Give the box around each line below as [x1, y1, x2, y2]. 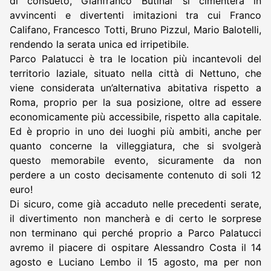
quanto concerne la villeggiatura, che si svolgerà [10, 139, 261, 152]
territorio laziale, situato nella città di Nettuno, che [10, 67, 261, 79]
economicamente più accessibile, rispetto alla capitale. [10, 110, 261, 123]
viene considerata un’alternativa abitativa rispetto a [10, 81, 261, 94]
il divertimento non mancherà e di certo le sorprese [10, 212, 261, 224]
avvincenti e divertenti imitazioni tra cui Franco [10, 8, 261, 21]
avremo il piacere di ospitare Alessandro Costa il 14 [10, 241, 261, 253]
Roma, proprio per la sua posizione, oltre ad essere [10, 96, 261, 108]
